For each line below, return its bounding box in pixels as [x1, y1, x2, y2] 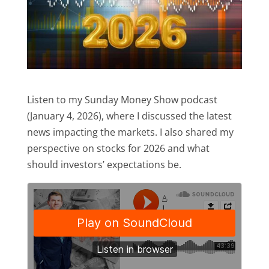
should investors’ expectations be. [26, 157, 181, 171]
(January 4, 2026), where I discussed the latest [26, 109, 232, 122]
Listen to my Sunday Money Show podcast [26, 92, 217, 106]
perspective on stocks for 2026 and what [26, 141, 210, 155]
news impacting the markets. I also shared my [26, 125, 234, 139]
